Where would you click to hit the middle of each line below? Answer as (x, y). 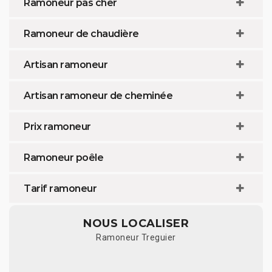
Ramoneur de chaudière (81, 33)
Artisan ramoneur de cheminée (98, 95)
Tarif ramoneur (60, 188)
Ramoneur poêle (63, 157)
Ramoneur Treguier (136, 237)
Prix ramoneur (57, 126)
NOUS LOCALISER (136, 223)
